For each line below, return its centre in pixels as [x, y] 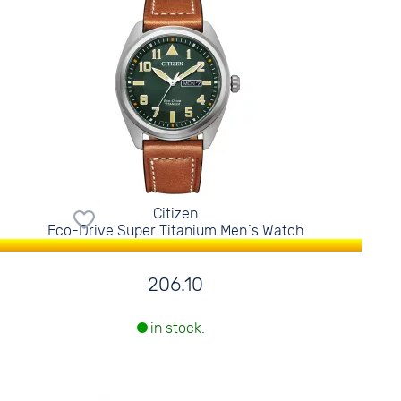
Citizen [175, 213]
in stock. [177, 328]
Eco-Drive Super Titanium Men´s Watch [175, 230]
